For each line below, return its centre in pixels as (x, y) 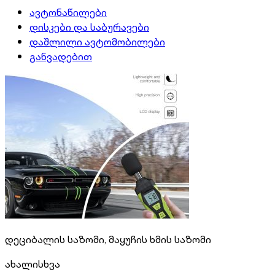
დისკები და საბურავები (89, 27)
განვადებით (61, 56)
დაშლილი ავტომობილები (97, 41)
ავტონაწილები (68, 12)
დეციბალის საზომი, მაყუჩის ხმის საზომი (108, 239)
